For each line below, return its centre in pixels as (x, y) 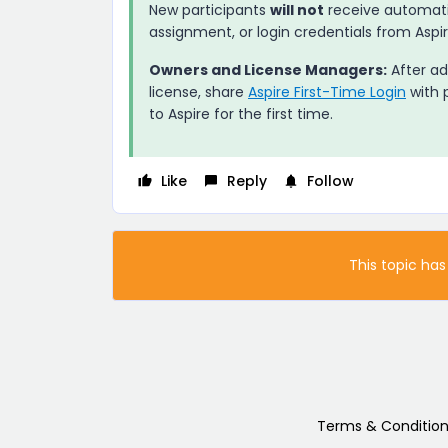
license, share (198, 91)
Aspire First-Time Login (327, 91)
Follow (330, 180)
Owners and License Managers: (268, 69)
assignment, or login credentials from (282, 31)
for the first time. (271, 113)
